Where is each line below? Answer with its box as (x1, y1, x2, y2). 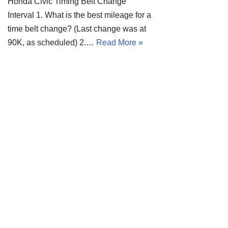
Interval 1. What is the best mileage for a (8, 10, 151, 19)
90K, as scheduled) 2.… (8, 38, 96, 47)
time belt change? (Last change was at (8, 24, 146, 33)
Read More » (96, 38, 143, 47)
